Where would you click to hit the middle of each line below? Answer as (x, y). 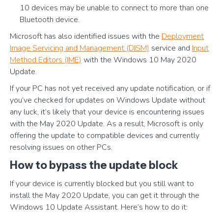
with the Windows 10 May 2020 (139, 60)
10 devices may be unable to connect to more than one (114, 8)
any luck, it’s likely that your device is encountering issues (107, 112)
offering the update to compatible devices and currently (105, 136)
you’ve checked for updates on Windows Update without (108, 100)
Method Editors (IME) (46, 60)
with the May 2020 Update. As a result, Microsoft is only (107, 124)
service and (171, 48)
